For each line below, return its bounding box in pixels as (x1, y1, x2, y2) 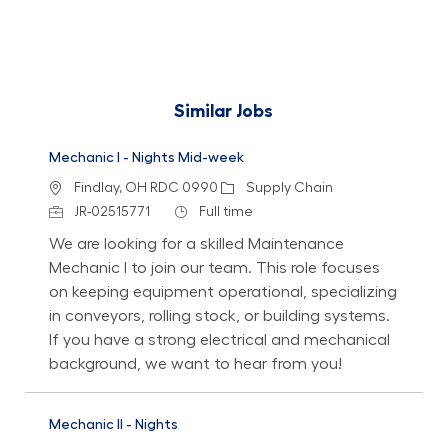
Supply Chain (245, 180, 333, 195)
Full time (198, 204, 253, 219)
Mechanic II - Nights (48, 416, 178, 431)
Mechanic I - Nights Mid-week (48, 149, 244, 164)
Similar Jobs (174, 101, 274, 120)
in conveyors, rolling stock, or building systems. (48, 307, 390, 324)
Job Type (172, 203, 232, 218)
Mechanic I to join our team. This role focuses (48, 259, 380, 276)
